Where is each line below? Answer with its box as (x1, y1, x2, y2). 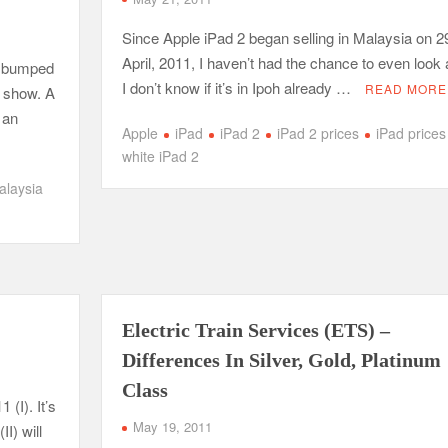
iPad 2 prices (276, 123, 359, 143)
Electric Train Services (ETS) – (121, 319, 390, 341)
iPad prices (375, 123, 446, 143)
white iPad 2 (121, 146, 199, 166)
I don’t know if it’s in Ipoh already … (121, 76, 355, 98)
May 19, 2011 (132, 417, 212, 436)
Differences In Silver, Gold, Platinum (121, 349, 441, 371)
